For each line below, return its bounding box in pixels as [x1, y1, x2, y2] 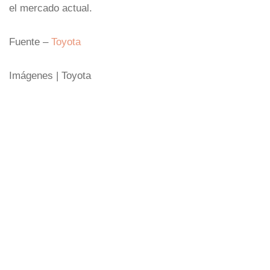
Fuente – [9, 36, 51, 47]
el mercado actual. [9, 2, 92, 13]
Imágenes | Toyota [9, 69, 91, 81]
